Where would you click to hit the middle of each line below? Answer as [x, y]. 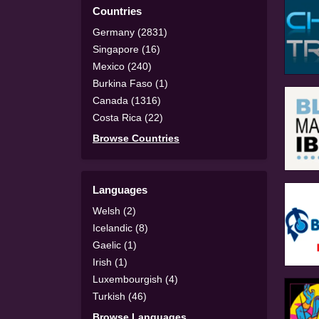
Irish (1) [110, 262]
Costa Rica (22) [128, 117]
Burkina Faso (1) [130, 83]
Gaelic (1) [115, 245]
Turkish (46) [120, 296]
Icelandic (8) [120, 228]
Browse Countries [136, 138]
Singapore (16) [126, 49]
